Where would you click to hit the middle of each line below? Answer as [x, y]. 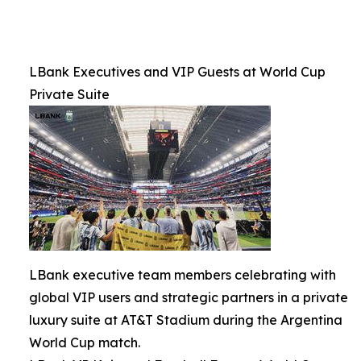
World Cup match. [85, 343]
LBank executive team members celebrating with [183, 275]
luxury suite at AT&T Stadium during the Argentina [186, 320]
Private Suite [69, 95]
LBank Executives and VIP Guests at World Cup [177, 72]
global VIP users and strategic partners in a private [189, 298]
